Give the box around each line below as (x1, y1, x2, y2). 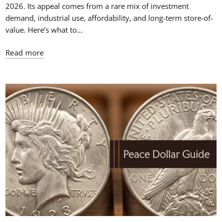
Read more (5, 48, 44, 58)
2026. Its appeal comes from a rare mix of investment (5, 1, 189, 11)
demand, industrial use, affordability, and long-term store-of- (5, 13, 214, 23)
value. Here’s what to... (5, 25, 83, 35)
